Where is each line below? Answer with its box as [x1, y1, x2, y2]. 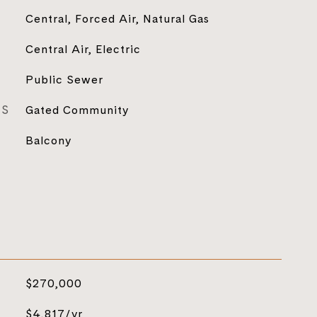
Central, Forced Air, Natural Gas [25, 11, 209, 26]
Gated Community [25, 102, 129, 117]
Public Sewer [25, 71, 103, 87]
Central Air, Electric [25, 41, 141, 57]
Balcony [25, 132, 71, 148]
